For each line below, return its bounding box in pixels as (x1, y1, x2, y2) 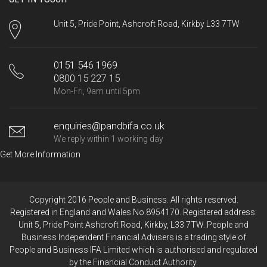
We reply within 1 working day (53, 134, 163, 144)
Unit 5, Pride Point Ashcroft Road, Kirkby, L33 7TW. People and (18, 220, 249, 230)
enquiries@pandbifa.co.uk (53, 120, 164, 132)
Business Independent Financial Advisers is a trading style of (21, 232, 246, 243)
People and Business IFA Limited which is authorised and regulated (10, 245, 257, 255)
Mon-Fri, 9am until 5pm (53, 86, 140, 97)
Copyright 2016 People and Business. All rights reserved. (29, 195, 238, 205)
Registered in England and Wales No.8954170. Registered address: (10, 207, 257, 218)
